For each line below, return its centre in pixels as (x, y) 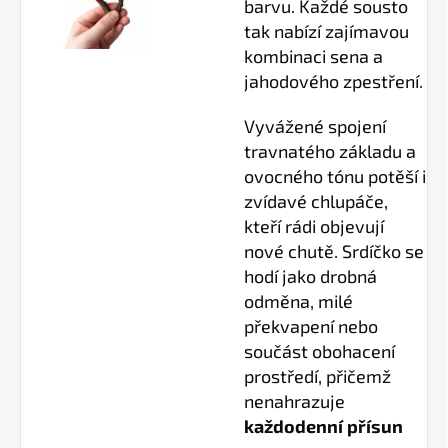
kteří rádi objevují (314, 226)
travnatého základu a (330, 151)
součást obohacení (319, 351)
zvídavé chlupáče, (316, 201)
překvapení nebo (311, 326)
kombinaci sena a (313, 56)
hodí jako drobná (310, 276)
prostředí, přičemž (317, 376)
